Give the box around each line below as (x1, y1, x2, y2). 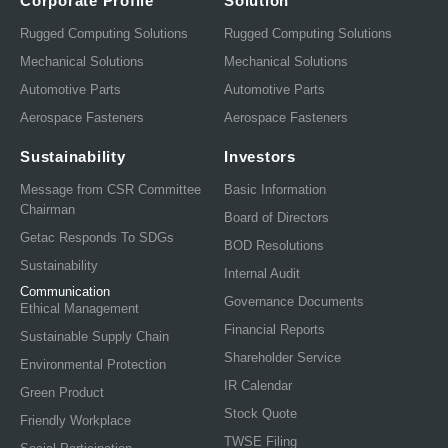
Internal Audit (224, 265, 300, 281)
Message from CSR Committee (20, 181, 201, 197)
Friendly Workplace (20, 412, 131, 428)
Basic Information (224, 181, 326, 197)
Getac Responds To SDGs (20, 229, 174, 245)
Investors (224, 147, 296, 165)
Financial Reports (224, 321, 325, 337)
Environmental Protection (20, 356, 166, 372)
